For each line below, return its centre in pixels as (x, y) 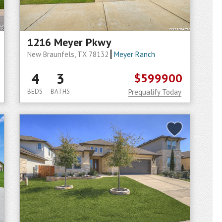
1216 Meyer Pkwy (69, 42)
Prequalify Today (155, 92)
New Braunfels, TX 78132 (69, 54)
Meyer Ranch (134, 54)
